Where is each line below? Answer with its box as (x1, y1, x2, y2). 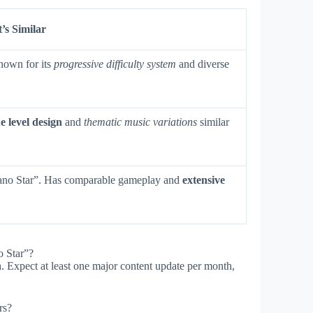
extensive (182, 173, 225, 186)
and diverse (176, 57, 229, 70)
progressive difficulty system (54, 57, 176, 70)
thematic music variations (84, 115, 197, 128)
